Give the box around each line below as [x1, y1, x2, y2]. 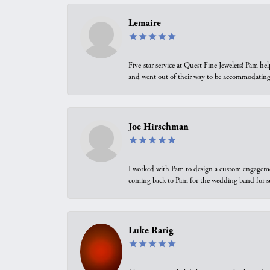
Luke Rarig [128, 225, 174, 236]
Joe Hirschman [128, 121, 189, 133]
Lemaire [128, 17, 161, 29]
